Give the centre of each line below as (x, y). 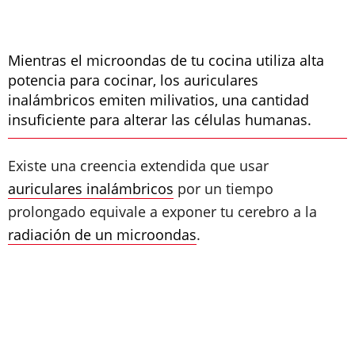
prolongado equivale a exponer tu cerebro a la (162, 212)
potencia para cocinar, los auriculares (133, 80)
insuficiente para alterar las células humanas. (160, 120)
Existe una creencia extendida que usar (138, 166)
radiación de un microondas (102, 235)
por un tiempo (223, 189)
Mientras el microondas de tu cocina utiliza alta (166, 60)
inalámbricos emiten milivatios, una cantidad (158, 100)
